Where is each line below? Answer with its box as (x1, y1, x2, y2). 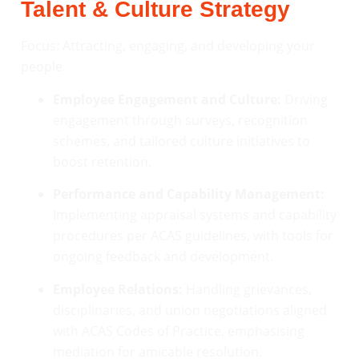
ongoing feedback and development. (53, 248, 273, 266)
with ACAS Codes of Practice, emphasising (53, 321, 305, 340)
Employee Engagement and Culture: (53, 90, 281, 108)
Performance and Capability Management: (53, 185, 325, 204)
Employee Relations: (53, 280, 183, 298)
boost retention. (53, 152, 151, 171)
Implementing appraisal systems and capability (53, 206, 337, 224)
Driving (281, 90, 328, 108)
